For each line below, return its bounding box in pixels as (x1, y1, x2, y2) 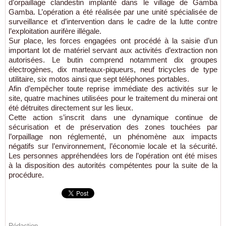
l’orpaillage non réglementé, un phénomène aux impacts (9, 132, 217, 141)
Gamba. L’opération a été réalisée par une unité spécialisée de (9, 7, 217, 16)
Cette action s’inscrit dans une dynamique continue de (9, 112, 217, 122)
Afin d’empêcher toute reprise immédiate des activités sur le (9, 84, 217, 93)
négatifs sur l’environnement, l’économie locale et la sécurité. (9, 141, 217, 150)
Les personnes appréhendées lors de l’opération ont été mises (9, 151, 217, 160)
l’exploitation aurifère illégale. (9, 26, 101, 35)
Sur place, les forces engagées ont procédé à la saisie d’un (9, 36, 217, 45)
